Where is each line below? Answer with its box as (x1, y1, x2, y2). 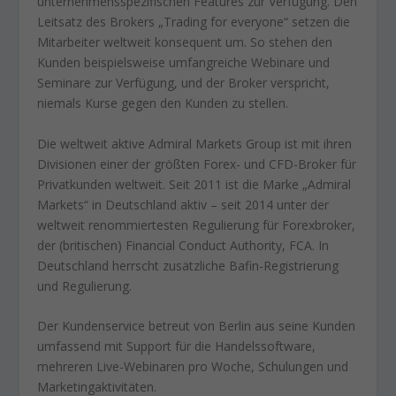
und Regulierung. (37, 277, 133, 294)
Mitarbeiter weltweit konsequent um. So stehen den (37, 34, 333, 51)
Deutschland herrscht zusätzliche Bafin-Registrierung (37, 256, 339, 274)
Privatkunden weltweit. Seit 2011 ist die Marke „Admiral (37, 175, 352, 193)
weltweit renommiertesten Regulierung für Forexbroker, (37, 216, 356, 233)
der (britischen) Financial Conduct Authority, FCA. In (37, 236, 330, 254)
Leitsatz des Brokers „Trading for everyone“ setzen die (37, 13, 351, 31)
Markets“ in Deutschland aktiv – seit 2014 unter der (37, 195, 330, 213)
